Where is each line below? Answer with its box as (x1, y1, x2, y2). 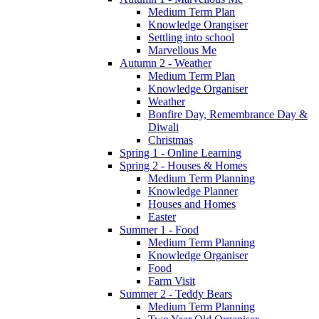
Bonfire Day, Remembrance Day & (148, 108, 308, 120)
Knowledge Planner (148, 184, 238, 197)
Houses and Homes (148, 197, 236, 210)
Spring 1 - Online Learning (120, 146, 241, 159)
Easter (148, 210, 176, 223)
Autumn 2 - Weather (120, 56, 211, 69)
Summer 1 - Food (120, 223, 199, 236)
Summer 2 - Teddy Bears (120, 287, 232, 300)
